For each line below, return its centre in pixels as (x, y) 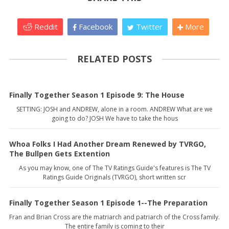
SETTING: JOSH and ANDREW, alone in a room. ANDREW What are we (114, 109)
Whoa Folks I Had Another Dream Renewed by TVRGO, (108, 144)
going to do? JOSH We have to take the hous (114, 118)
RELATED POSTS (114, 59)
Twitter (148, 26)
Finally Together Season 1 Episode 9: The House (97, 95)
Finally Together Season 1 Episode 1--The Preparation (108, 202)
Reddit (45, 26)
